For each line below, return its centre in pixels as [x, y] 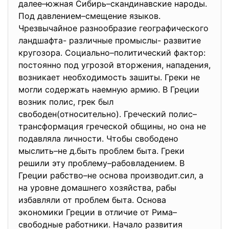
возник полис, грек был [66, 102]
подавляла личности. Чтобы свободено [98, 139]
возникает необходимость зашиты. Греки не [109, 77]
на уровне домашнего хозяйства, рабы [97, 188]
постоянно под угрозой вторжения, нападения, [114, 65]
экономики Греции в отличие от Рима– [98, 212]
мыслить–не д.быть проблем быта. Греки [101, 151]
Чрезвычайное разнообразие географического [113, 28]
